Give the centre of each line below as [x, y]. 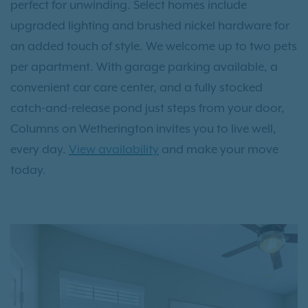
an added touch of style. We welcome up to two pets [154, 46]
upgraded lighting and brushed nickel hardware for [150, 26]
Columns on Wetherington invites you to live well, [143, 129]
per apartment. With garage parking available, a [144, 67]
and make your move [219, 150]
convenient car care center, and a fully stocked [136, 88]
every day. [40, 150]
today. [28, 170]
